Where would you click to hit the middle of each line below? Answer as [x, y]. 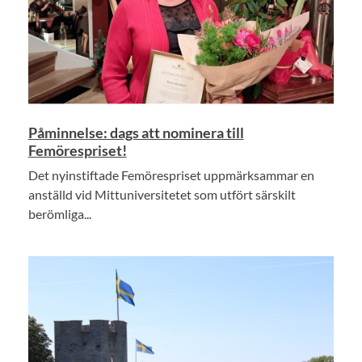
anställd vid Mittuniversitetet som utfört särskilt [162, 194]
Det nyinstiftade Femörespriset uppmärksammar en [171, 175]
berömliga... [59, 213]
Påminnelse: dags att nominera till [136, 132]
